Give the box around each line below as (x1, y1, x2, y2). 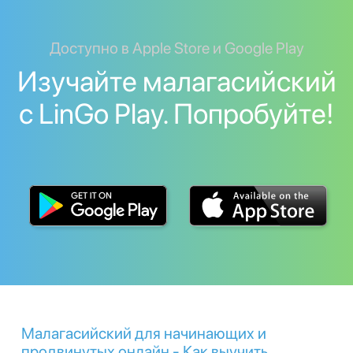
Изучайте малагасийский (17, 64, 336, 98)
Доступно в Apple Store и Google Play (49, 38, 304, 58)
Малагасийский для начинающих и (21, 323, 266, 343)
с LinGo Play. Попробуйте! (19, 96, 334, 131)
